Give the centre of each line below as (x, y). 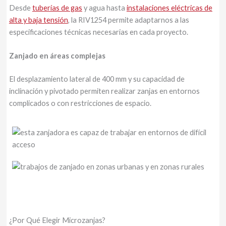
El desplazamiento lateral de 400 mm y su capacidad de (97, 79)
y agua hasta (104, 8)
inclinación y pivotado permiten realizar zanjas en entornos (104, 91)
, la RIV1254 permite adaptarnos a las (128, 20)
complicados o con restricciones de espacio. (80, 103)
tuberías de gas (57, 8)
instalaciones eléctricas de (169, 8)
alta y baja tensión (38, 20)
